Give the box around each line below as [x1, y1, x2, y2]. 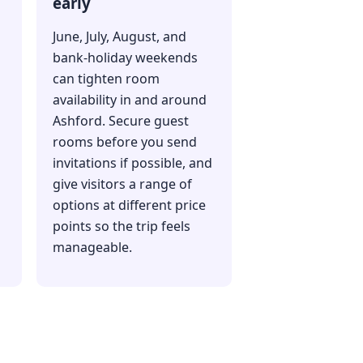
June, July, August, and [52, 28, 186, 46]
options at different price [52, 196, 206, 215]
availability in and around [52, 91, 207, 109]
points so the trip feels [52, 217, 190, 236]
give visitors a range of [52, 175, 192, 194]
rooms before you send [52, 133, 197, 152]
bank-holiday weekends [52, 49, 198, 67]
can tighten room [52, 70, 160, 88]
